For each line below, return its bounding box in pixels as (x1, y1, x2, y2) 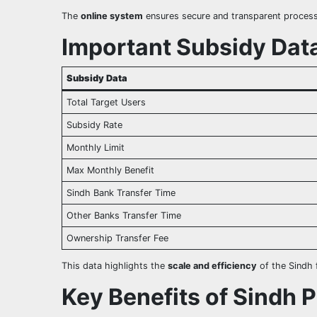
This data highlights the (62, 260, 168, 271)
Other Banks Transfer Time (67, 210, 182, 221)
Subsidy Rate (67, 120, 123, 131)
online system (81, 11, 143, 22)
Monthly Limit (67, 142, 125, 154)
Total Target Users (67, 97, 146, 108)
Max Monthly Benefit (67, 165, 155, 176)
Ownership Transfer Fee (67, 233, 169, 244)
